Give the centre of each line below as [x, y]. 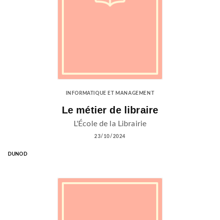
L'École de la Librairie [110, 124]
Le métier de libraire [110, 110]
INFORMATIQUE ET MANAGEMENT [110, 94]
